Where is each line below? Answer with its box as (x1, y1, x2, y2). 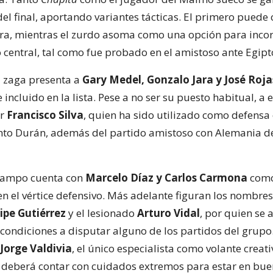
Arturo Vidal (137, 205, 200, 220)
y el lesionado (66, 205, 137, 220)
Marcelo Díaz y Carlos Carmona (83, 170, 247, 185)
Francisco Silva (7, 107, 83, 122)
